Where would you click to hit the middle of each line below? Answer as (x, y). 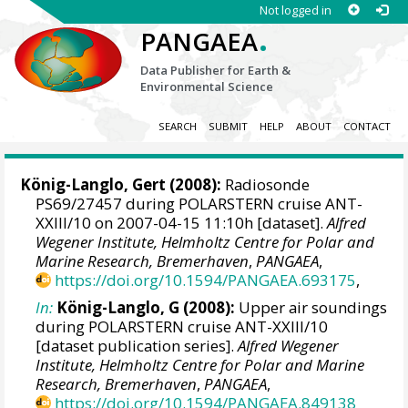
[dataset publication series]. (137, 345)
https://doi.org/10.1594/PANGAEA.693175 (206, 280)
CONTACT (367, 127)
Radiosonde (266, 185)
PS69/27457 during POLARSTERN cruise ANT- (199, 204)
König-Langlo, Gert (93, 185)
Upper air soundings (311, 307)
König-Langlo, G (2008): (146, 307)
